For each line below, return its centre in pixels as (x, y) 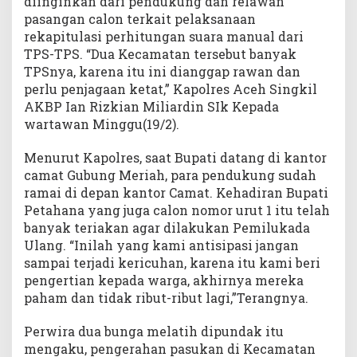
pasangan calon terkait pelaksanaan (140, 19)
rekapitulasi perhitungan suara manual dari (164, 36)
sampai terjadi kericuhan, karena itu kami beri (172, 263)
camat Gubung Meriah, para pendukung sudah (170, 175)
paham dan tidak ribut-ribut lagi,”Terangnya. (166, 298)
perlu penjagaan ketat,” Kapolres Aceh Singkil (171, 89)
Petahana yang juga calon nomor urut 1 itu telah (177, 210)
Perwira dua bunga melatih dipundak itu (154, 331)
